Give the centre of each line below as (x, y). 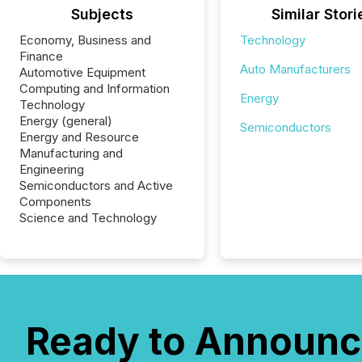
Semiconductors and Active (96, 185)
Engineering (52, 169)
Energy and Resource (79, 137)
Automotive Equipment (82, 72)
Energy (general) (66, 121)
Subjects (102, 14)
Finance (41, 56)
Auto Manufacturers (295, 69)
